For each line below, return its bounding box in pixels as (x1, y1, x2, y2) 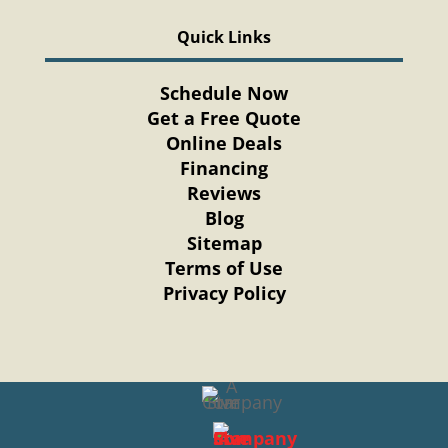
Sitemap (186, 230, 262, 255)
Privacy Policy (162, 280, 286, 305)
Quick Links (176, 25, 271, 48)
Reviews (187, 180, 262, 205)
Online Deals (166, 130, 283, 155)
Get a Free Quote (147, 105, 302, 130)
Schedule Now (160, 80, 289, 105)
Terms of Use (165, 255, 284, 280)
